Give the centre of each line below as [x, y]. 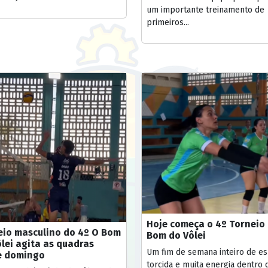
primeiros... [168, 23]
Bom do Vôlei [177, 235]
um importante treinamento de [205, 10]
